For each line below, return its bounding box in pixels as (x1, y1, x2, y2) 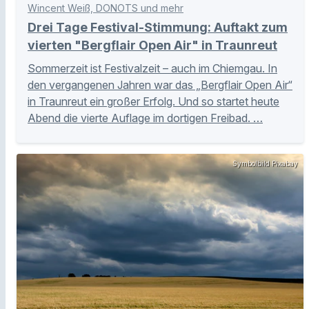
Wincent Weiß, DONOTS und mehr (28, 1, 183, 14)
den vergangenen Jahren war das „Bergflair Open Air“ (28, 77, 292, 92)
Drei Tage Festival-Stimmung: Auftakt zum (28, 19, 288, 34)
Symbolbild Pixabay (232, 159, 298, 168)
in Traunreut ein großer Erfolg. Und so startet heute (28, 94, 279, 108)
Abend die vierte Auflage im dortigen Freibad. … (28, 110, 263, 125)
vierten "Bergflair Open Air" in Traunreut (28, 37, 277, 52)
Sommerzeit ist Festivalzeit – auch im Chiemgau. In (28, 61, 277, 75)
